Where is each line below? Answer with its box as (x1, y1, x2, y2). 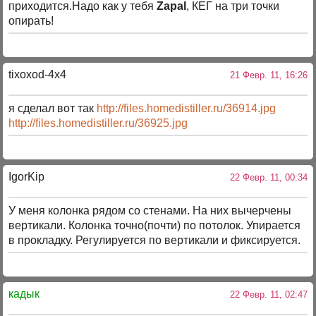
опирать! (8, 14, 54, 27)
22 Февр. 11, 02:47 (224, 289, 308, 300)
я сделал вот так (8, 102, 97, 114)
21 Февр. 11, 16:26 (224, 70, 308, 81)
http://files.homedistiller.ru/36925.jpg (8, 116, 188, 129)
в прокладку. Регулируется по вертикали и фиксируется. (8, 233, 301, 246)
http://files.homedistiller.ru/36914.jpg (97, 102, 276, 114)
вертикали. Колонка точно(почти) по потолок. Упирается (8, 219, 301, 231)
